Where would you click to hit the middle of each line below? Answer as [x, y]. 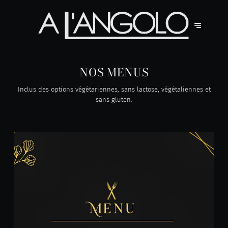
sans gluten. [114, 100]
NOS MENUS [114, 72]
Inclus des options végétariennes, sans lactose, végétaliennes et [114, 90]
